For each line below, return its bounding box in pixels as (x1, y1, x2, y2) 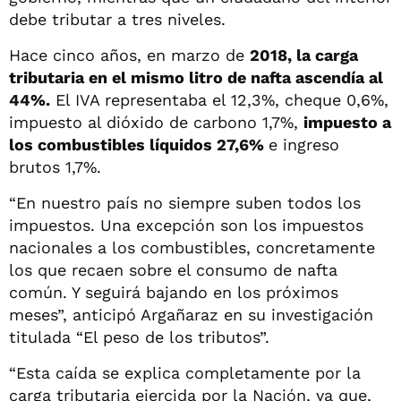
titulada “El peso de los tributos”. (9, 327, 269, 346)
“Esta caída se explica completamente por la (9, 363, 361, 382)
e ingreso (269, 134, 339, 154)
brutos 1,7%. (9, 157, 101, 176)
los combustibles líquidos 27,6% (9, 134, 269, 154)
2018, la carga (250, 45, 358, 64)
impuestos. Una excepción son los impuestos (9, 215, 363, 235)
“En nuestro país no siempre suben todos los (9, 192, 361, 212)
